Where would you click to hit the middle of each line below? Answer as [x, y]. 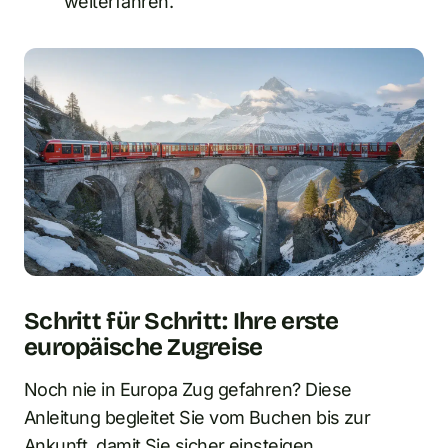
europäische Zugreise [143, 347]
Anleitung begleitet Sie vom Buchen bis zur [197, 418]
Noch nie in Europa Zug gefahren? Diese [188, 390]
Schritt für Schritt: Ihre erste [181, 321]
